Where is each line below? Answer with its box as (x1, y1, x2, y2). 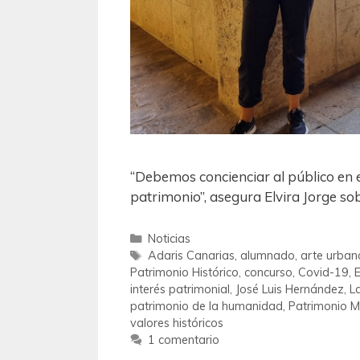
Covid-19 (298, 264, 349, 280)
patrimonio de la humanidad (130, 298, 283, 314)
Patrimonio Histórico (130, 264, 239, 280)
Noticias (147, 231, 190, 247)
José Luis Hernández (235, 281, 344, 297)
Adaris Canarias (147, 247, 235, 264)
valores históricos (130, 315, 223, 331)
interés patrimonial (130, 281, 230, 297)
